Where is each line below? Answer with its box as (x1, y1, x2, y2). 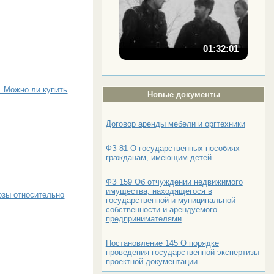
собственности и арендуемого (105, 204, 217, 214)
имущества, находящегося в (105, 186, 212, 196)
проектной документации (105, 256, 198, 266)
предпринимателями (105, 213, 182, 223)
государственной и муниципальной (105, 195, 235, 205)
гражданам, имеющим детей (105, 152, 212, 162)
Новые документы (147, 89, 220, 99)
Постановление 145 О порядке (105, 238, 219, 248)
